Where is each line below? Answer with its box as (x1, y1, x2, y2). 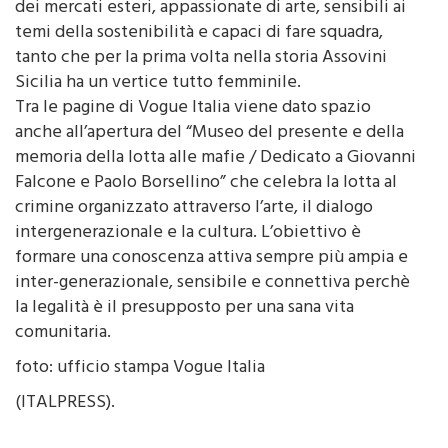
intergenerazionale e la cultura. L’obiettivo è (15, 216, 361, 251)
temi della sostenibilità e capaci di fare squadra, (15, 16, 383, 51)
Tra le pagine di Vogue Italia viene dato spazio (15, 91, 371, 126)
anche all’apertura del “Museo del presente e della (15, 116, 404, 151)
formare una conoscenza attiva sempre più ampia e (15, 241, 408, 276)
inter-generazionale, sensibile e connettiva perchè (15, 266, 410, 301)
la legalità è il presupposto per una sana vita (15, 291, 354, 326)
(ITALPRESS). (15, 386, 115, 421)
